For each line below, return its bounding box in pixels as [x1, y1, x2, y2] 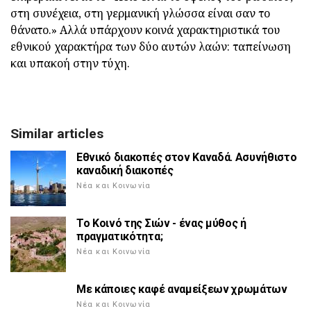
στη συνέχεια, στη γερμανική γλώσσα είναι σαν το [10, 6, 270, 22]
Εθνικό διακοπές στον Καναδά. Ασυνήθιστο [76, 151, 297, 165]
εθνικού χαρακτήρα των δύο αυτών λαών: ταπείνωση [10, 39, 291, 55]
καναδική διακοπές [76, 164, 174, 178]
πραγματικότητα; [76, 230, 163, 244]
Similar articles [10, 126, 103, 142]
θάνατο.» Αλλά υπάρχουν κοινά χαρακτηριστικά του [10, 22, 280, 38]
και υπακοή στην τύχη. [10, 56, 130, 72]
